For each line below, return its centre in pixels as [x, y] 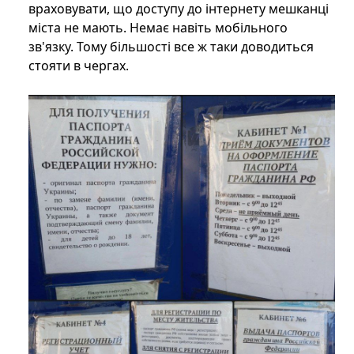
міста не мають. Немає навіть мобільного [158, 28]
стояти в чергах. [79, 66]
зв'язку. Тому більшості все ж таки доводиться [171, 47]
